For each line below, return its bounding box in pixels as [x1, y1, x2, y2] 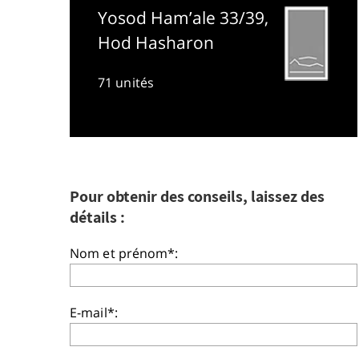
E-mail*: [70, 303, 118, 321]
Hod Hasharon [98, 31, 214, 54]
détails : [70, 206, 125, 228]
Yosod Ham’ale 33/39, [98, 6, 268, 30]
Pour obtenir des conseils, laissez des [70, 185, 325, 207]
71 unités [98, 73, 154, 91]
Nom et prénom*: [70, 244, 179, 262]
